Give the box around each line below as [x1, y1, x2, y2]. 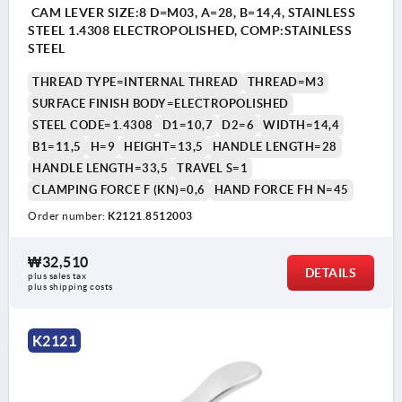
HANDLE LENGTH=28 [212, 140, 337, 154]
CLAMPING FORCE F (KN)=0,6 [32, 183, 205, 197]
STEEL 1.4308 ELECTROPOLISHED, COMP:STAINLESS [28, 23, 352, 39]
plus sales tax [28, 271, 86, 282]
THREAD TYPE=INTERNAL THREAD [32, 75, 239, 90]
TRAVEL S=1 [177, 162, 248, 176]
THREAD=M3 [247, 75, 324, 90]
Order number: [28, 210, 108, 223]
